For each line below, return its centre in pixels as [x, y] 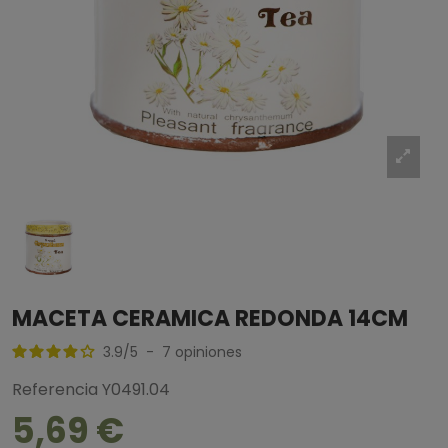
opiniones [208, 352]
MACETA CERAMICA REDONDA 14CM [210, 318]
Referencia [55, 390]
